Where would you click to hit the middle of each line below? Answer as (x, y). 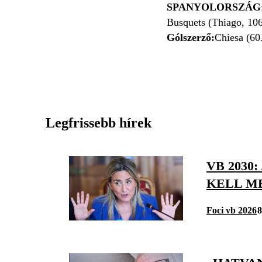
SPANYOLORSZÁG (213, 7)
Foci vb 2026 (232, 210)
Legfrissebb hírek (99, 123)
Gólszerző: (190, 37)
